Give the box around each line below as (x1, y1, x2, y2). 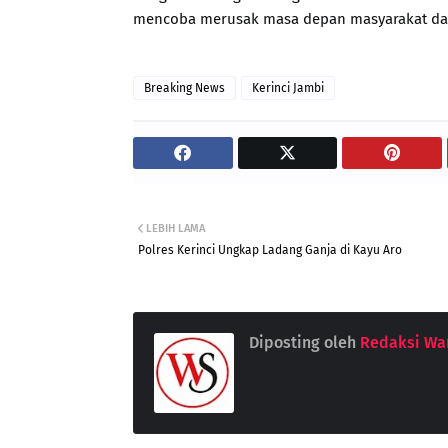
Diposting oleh (249, 333, 356, 352)
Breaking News (144, 81, 225, 95)
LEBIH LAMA (146, 222, 205, 235)
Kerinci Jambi (252, 81, 324, 95)
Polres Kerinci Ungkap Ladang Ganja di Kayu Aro (138, 243, 402, 257)
